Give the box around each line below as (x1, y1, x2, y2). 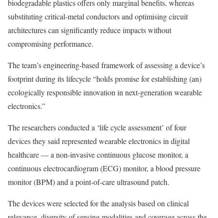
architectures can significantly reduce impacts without (8, 25, 171, 35)
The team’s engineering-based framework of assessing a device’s (8, 60, 205, 70)
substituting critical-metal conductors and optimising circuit (8, 11, 188, 21)
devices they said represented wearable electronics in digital (8, 136, 190, 146)
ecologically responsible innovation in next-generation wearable (8, 87, 202, 97)
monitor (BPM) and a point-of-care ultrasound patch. (8, 177, 169, 187)
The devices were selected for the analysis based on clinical (8, 198, 189, 208)
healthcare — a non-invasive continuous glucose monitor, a (8, 149, 188, 160)
